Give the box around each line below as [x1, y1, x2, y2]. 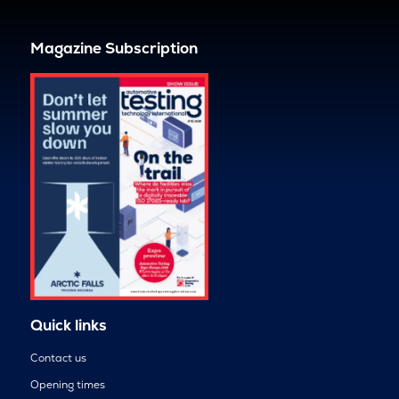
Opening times [29, 377, 105, 392]
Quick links [29, 314, 107, 335]
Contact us [29, 350, 86, 365]
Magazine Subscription [29, 38, 198, 59]
